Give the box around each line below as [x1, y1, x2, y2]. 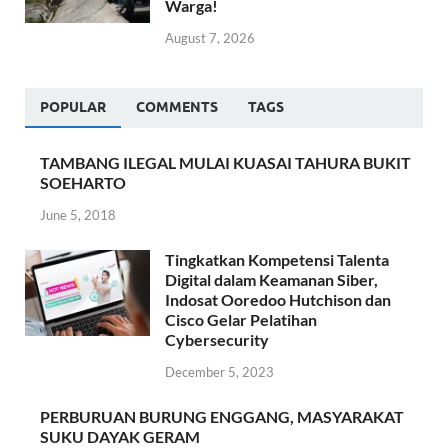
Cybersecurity [165, 330, 269, 350]
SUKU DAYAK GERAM [40, 426, 200, 446]
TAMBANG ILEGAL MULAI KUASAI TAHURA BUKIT [40, 153, 411, 173]
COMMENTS [136, 99, 218, 116]
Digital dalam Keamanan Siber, [165, 270, 378, 290]
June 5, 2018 [40, 207, 116, 224]
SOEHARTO [40, 173, 126, 193]
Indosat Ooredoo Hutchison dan [165, 290, 391, 310]
